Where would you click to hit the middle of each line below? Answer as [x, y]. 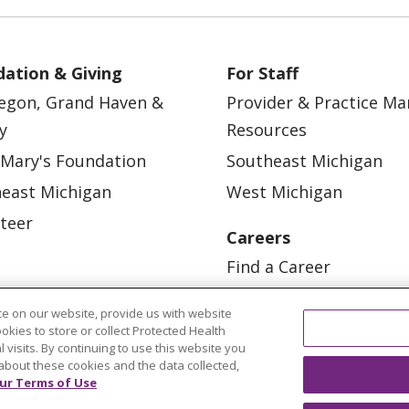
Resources [267, 130]
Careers [258, 238]
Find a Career [278, 267]
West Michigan [284, 192]
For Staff [262, 73]
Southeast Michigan [304, 161]
